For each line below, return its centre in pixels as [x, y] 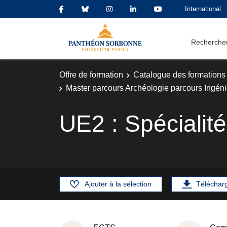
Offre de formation [91, 75]
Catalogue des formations [179, 75]
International [203, 9]
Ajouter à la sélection [118, 184]
